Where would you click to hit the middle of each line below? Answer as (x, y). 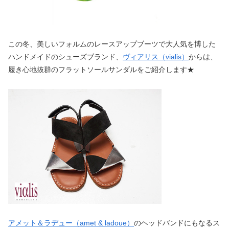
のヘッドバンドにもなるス (177, 223)
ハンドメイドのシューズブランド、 (65, 56)
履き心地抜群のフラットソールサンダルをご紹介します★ (101, 69)
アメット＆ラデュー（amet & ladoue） (71, 223)
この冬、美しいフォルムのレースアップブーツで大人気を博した (112, 44)
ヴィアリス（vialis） (156, 56)
